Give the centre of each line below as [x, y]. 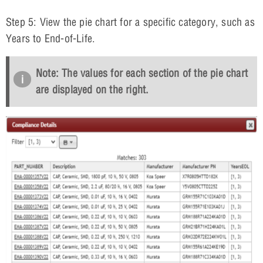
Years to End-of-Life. [51, 38]
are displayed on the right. [92, 89]
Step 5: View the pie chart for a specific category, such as [130, 22]
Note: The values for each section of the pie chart [142, 73]
